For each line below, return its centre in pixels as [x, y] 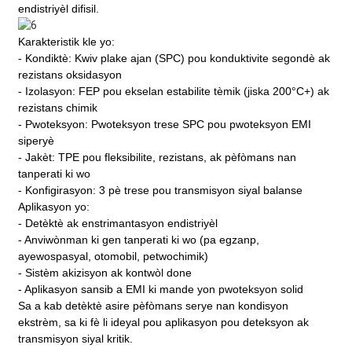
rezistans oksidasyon [70, 75]
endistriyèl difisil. [58, 9]
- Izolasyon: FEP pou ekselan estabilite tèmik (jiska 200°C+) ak [173, 92]
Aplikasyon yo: [53, 207]
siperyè [36, 141]
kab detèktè [73, 306]
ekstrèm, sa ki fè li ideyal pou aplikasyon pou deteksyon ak [163, 323]
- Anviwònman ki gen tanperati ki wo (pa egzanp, [138, 240]
